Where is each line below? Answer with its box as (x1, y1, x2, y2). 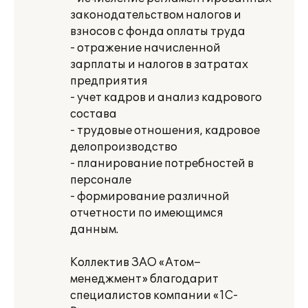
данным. (70, 223, 118, 236)
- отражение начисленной (70, 41, 221, 55)
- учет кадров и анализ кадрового (70, 91, 262, 104)
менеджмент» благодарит (70, 272, 219, 286)
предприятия (70, 74, 148, 88)
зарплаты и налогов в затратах (70, 58, 248, 71)
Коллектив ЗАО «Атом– (70, 256, 201, 269)
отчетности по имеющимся (70, 206, 223, 220)
